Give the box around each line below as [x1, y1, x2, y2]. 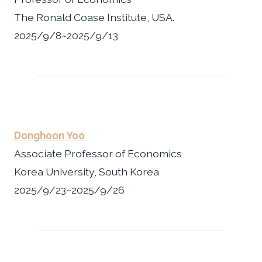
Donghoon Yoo [14, 129, 85, 142]
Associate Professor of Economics [14, 147, 182, 160]
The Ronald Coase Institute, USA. [14, 11, 174, 23]
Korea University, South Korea [14, 165, 159, 178]
